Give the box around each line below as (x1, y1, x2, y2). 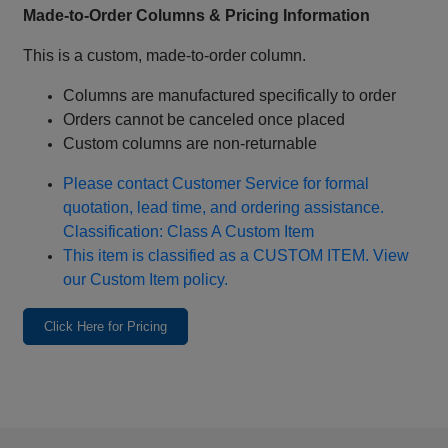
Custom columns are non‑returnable (63, 135, 318, 153)
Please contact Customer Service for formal (63, 175, 370, 193)
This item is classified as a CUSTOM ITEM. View (63, 247, 410, 265)
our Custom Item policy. (63, 271, 229, 289)
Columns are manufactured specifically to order (63, 87, 397, 105)
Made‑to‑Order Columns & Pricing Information (23, 7, 371, 25)
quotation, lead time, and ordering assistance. (63, 199, 385, 217)
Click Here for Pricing (44, 319, 168, 335)
